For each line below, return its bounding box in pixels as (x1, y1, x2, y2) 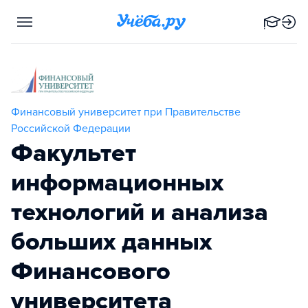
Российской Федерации (11, 121, 131, 135)
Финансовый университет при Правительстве (11, 104, 241, 119)
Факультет (11, 137, 136, 168)
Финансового (11, 256, 170, 286)
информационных (11, 167, 223, 197)
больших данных (11, 226, 212, 256)
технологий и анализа (11, 197, 268, 227)
